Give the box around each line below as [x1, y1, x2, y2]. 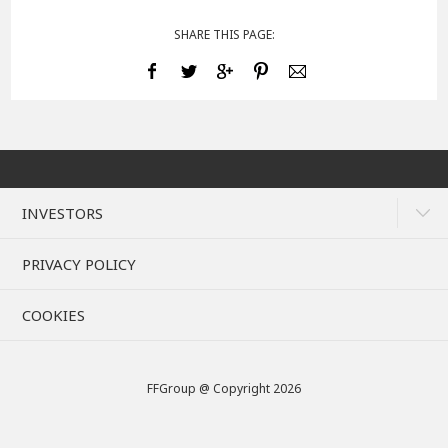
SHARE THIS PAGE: [173, 26, 275, 43]
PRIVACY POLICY [22, 254, 136, 274]
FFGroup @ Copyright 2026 [147, 380, 301, 397]
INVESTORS [22, 203, 103, 223]
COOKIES [22, 305, 85, 325]
